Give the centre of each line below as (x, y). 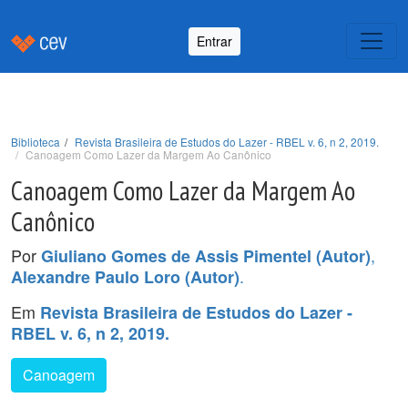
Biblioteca (36, 142)
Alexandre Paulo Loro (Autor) (125, 277)
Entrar (214, 41)
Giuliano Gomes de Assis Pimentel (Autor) (206, 256)
